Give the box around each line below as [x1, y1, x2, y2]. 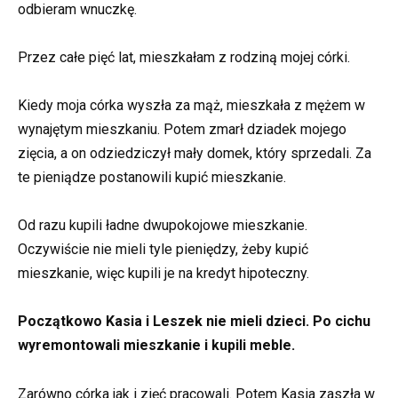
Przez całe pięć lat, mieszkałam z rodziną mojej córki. [18, 48, 350, 66]
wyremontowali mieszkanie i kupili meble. [18, 337, 295, 354]
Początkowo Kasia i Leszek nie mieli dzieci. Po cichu [18, 313, 370, 330]
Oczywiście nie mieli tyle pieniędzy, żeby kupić [18, 241, 308, 259]
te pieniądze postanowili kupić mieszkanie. [18, 169, 286, 187]
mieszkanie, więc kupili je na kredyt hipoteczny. [18, 265, 309, 283]
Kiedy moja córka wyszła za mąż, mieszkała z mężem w [18, 97, 365, 115]
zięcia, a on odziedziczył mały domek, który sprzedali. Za [18, 145, 371, 163]
